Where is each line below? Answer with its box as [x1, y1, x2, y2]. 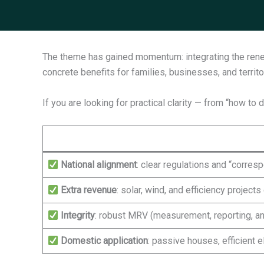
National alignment [61, 159, 137, 171]
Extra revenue [61, 184, 117, 196]
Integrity [61, 210, 95, 222]
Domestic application [61, 235, 148, 247]
